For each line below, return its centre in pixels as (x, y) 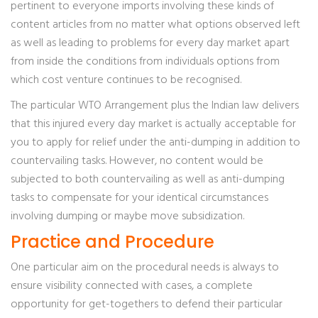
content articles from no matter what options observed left (155, 25)
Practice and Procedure (113, 242)
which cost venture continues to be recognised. (126, 80)
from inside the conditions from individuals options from (145, 62)
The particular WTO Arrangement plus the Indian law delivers (155, 106)
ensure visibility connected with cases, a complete (132, 286)
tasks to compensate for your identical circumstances (139, 198)
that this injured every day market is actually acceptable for (153, 124)
